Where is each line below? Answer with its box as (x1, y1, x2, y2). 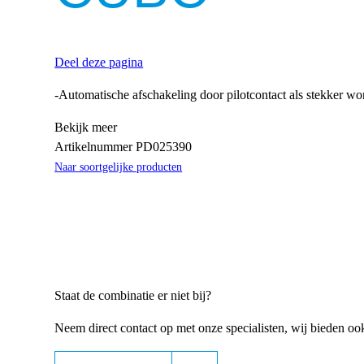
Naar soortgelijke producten (54, 160, 183, 173)
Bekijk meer (54, 119, 118, 134)
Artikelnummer (54, 139, 136, 154)
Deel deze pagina (54, 54, 144, 69)
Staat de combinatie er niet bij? (54, 288, 212, 302)
